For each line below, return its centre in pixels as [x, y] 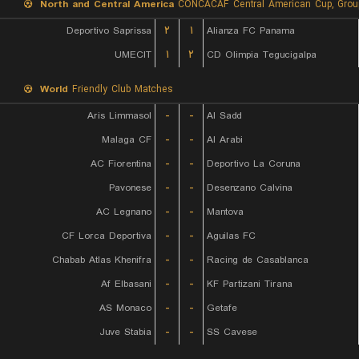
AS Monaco [125, 308]
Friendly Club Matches [120, 89]
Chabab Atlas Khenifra [102, 260]
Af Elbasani [126, 284]
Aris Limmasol [119, 116]
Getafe [222, 308]
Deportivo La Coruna [254, 164]
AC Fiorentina [121, 164]
